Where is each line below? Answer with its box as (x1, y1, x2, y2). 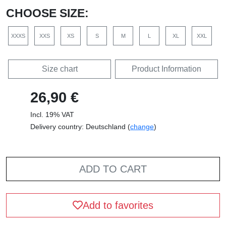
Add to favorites (83, 199, 153, 211)
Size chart (41, 64, 78, 73)
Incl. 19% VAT (30, 110, 74, 119)
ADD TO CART (79, 163, 147, 175)
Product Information (132, 64, 201, 73)
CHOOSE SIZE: (6, 6, 89, 20)
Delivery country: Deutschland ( (30, 122, 130, 131)
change (130, 122, 154, 131)
